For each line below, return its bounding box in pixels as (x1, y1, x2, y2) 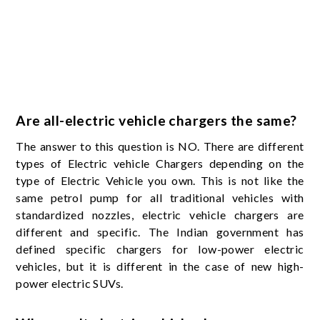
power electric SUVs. (16, 276, 124, 291)
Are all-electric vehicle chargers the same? (16, 112, 297, 129)
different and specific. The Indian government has (16, 225, 304, 239)
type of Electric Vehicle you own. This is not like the (16, 174, 304, 188)
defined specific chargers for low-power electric (16, 242, 304, 256)
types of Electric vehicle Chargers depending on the (16, 156, 304, 171)
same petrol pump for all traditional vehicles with (16, 191, 304, 205)
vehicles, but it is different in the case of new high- (16, 259, 304, 274)
